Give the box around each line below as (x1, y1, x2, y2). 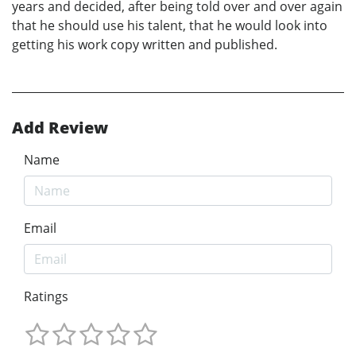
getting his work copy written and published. (12, 36, 277, 54)
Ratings (24, 288, 68, 306)
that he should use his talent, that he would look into (12, 17, 327, 35)
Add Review (12, 117, 108, 139)
